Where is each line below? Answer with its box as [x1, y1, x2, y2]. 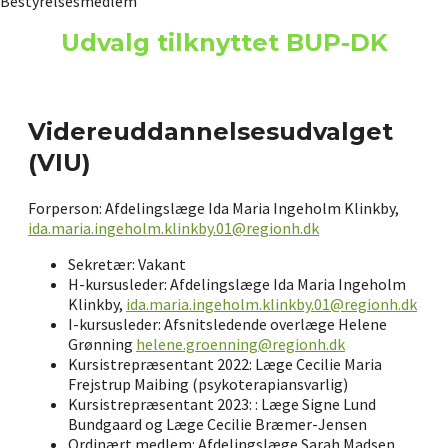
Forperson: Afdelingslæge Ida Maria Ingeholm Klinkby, [28, 197, 399, 218]
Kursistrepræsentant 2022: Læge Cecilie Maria [68, 353, 382, 374]
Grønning [68, 333, 136, 354]
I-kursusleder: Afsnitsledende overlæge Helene [68, 313, 387, 334]
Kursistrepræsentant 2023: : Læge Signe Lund [68, 393, 376, 414]
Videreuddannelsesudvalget [28, 116, 393, 146]
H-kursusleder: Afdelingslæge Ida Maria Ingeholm [68, 273, 406, 294]
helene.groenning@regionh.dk [136, 333, 345, 354]
